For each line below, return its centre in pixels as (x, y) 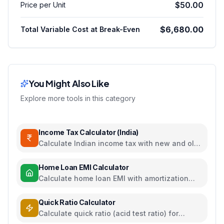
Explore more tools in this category (78, 98)
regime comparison (72, 153)
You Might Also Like (69, 83)
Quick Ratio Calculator (77, 202)
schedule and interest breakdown (98, 188)
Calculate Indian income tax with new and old (118, 143)
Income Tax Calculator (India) (88, 132)
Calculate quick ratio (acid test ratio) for (108, 213)
